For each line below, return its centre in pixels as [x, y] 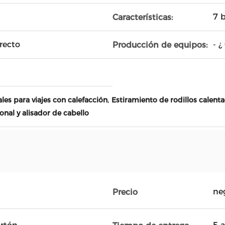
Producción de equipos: [160, 45]
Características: [143, 17]
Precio [125, 192]
